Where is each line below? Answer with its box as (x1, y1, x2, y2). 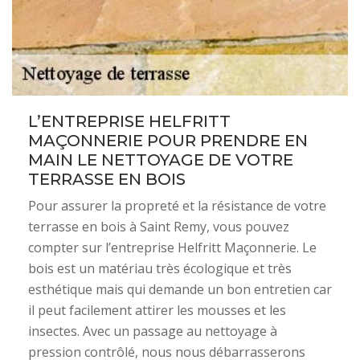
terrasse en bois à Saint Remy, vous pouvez (28, 218, 289, 235)
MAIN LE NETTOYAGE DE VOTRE (28, 150, 293, 170)
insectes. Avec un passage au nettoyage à (28, 322, 277, 340)
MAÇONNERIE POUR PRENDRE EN (28, 131, 308, 150)
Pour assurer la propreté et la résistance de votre (28, 197, 326, 215)
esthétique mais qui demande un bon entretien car (28, 280, 332, 298)
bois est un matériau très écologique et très (28, 260, 292, 277)
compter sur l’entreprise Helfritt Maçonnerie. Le (28, 239, 317, 256)
